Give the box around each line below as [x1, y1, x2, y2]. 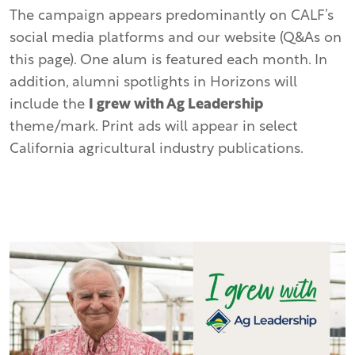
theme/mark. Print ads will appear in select [10, 120, 298, 135]
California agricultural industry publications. [10, 142, 303, 157]
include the [10, 97, 89, 113]
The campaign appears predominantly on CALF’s [10, 9, 334, 24]
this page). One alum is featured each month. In [10, 53, 327, 68]
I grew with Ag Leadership [89, 97, 263, 113]
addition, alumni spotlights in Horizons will [10, 75, 297, 90]
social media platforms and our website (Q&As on [10, 31, 342, 46]
